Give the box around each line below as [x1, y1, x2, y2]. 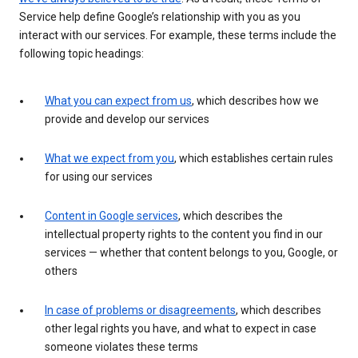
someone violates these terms [45, 340, 198, 353]
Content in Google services [45, 209, 178, 222]
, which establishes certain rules [174, 151, 333, 165]
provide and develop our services [45, 112, 209, 125]
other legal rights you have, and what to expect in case [45, 321, 316, 335]
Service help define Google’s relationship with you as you [19, 10, 300, 23]
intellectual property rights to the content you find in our [45, 227, 323, 241]
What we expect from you [45, 151, 174, 165]
